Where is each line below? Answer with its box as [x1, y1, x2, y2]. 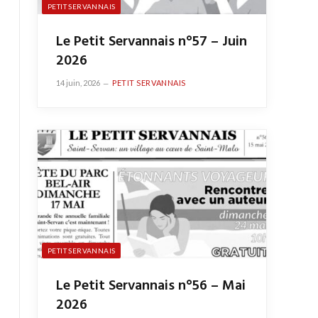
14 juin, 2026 [56, 78, 100, 88]
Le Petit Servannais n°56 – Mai [56, 275, 246, 298]
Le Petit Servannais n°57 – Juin [56, 31, 247, 54]
